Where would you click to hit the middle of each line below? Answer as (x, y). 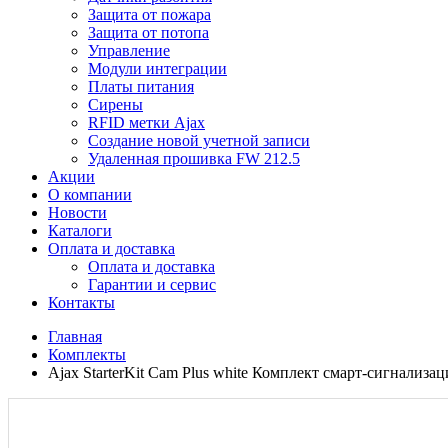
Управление (129, 50)
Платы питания (141, 86)
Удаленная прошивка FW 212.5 (194, 158)
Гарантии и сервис (152, 284)
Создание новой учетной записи (199, 140)
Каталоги (80, 230)
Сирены (115, 104)
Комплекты (87, 354)
